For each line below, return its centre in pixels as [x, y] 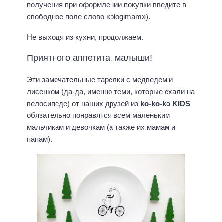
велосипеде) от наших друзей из [83, 104]
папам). [39, 139]
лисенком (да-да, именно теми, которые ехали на [111, 92]
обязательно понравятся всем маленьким [98, 115]
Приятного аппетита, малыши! [89, 58]
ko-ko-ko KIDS [165, 104]
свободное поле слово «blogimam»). [88, 17]
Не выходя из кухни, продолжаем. [85, 37]
